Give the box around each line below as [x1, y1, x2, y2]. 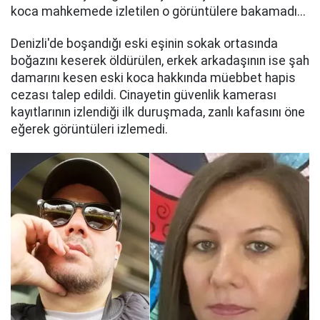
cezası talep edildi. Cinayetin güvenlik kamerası [11, 87, 276, 102]
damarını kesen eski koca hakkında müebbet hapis [11, 70, 296, 85]
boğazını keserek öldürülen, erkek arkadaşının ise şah [11, 53, 309, 68]
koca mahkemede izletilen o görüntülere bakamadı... [11, 4, 306, 19]
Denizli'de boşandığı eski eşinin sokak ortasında [11, 36, 278, 51]
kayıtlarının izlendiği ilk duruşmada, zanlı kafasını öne [11, 104, 305, 119]
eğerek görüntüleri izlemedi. [11, 121, 168, 136]
